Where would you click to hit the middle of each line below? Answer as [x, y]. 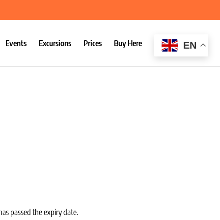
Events [16, 43]
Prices [92, 43]
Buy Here [128, 43]
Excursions [55, 43]
